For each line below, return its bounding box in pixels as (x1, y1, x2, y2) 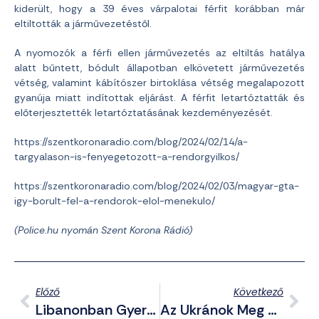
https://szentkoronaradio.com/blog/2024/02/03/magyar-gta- (14, 179, 299, 193)
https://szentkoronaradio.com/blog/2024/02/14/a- (14, 135, 248, 149)
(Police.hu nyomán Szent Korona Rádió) (14, 224, 192, 237)
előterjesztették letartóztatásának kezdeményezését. (14, 106, 273, 120)
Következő (234, 284, 283, 299)
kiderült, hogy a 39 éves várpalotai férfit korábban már (14, 2, 305, 16)
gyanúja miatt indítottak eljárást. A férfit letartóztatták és (14, 91, 305, 105)
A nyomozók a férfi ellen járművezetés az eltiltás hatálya (14, 46, 305, 60)
